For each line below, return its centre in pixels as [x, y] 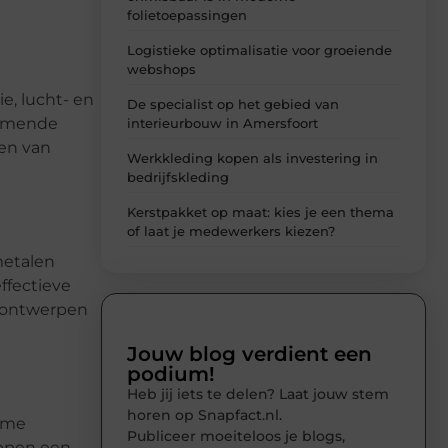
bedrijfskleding [178, 177]
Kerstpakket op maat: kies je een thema [260, 212]
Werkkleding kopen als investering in [252, 158]
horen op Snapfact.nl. [204, 415]
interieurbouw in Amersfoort [222, 123]
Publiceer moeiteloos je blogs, [236, 436]
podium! [171, 374]
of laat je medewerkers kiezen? [231, 231]
